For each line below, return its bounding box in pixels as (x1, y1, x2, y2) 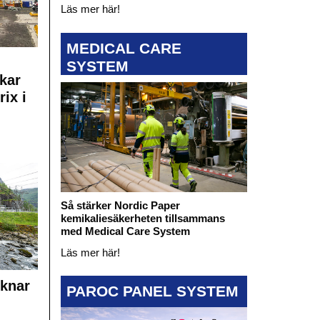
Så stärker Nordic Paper (60, 199, 180, 211)
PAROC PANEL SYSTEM (66, 283, 239, 300)
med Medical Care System (60, 224, 190, 237)
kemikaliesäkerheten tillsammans (60, 211, 225, 224)
